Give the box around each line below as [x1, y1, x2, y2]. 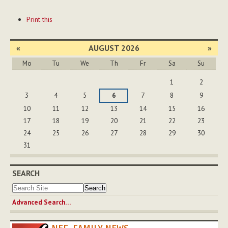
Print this [26, 15, 52, 24]
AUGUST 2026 [89, 43, 139, 53]
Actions [11, 18, 33, 27]
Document [11, 7, 42, 17]
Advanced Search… [12, 197, 71, 207]
